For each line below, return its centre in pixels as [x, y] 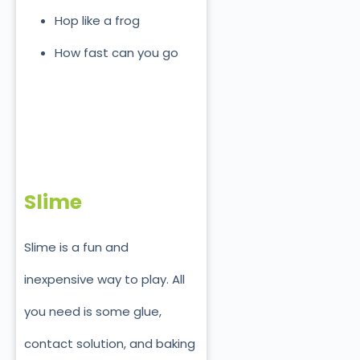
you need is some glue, [93, 311]
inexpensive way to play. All [104, 279]
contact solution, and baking [110, 343]
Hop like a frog [97, 20]
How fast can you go [116, 52]
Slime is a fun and [76, 247]
